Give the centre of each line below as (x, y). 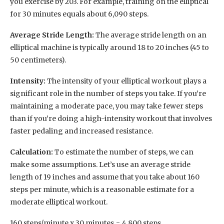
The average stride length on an (150, 35)
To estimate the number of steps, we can (123, 152)
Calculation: (31, 152)
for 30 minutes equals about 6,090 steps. (79, 14)
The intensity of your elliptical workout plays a (126, 81)
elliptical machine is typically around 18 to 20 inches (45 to (109, 47)
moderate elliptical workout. (59, 202)
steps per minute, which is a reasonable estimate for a (102, 189)
